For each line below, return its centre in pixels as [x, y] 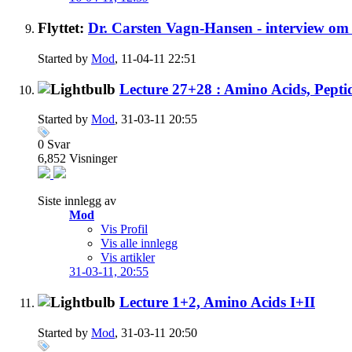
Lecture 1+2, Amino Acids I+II [217, 302]
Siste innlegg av [77, 201]
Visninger [93, 159]
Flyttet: [63, 28]
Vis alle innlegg [139, 244]
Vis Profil [124, 229]
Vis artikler [128, 258]
